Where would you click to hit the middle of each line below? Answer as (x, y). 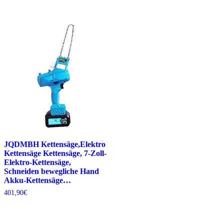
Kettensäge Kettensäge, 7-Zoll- (55, 153)
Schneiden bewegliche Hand (51, 171)
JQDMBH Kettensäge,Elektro (55, 144)
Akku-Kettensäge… (37, 180)
